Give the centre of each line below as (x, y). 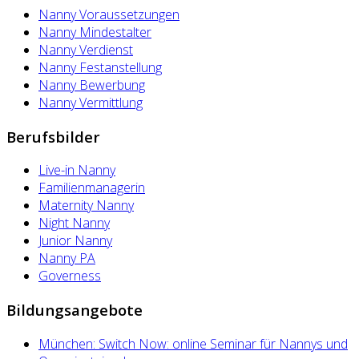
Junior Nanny (75, 241)
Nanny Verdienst (86, 49)
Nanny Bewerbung (92, 85)
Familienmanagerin (92, 188)
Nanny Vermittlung (91, 102)
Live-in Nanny (77, 170)
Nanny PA (67, 258)
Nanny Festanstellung (100, 67)
